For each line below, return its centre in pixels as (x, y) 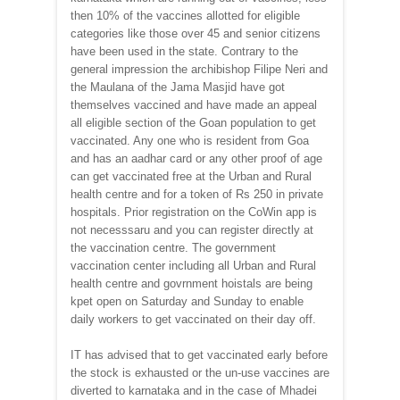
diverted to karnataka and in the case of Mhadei (194, 390)
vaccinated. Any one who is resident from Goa (190, 140)
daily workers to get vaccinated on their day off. (193, 319)
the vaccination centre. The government (173, 247)
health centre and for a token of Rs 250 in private (197, 194)
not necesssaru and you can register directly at (192, 229)
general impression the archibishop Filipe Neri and (199, 69)
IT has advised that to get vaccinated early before (199, 354)
